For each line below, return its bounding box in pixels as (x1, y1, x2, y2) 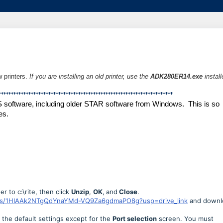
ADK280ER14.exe (150, 73, 203, 80)
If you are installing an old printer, (29, 73, 127, 80)
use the (127, 73, 150, 80)
